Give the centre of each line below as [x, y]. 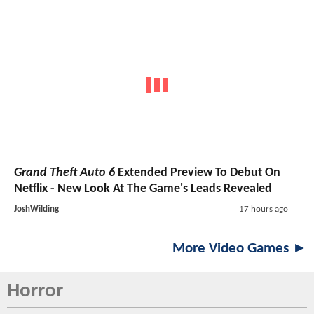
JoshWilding [36, 209]
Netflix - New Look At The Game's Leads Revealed [143, 189]
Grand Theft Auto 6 [64, 172]
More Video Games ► [240, 248]
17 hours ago [263, 209]
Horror [35, 291]
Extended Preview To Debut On [198, 172]
